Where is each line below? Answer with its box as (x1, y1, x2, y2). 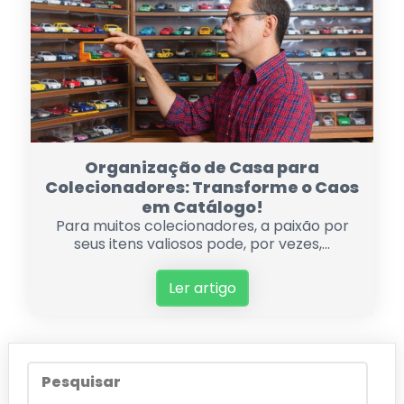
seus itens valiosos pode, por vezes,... (74, 234, 330, 255)
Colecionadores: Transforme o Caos (45, 176, 359, 199)
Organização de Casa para (85, 156, 319, 179)
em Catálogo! (141, 196, 263, 219)
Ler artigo (168, 278, 236, 299)
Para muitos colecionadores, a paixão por (55, 216, 349, 237)
